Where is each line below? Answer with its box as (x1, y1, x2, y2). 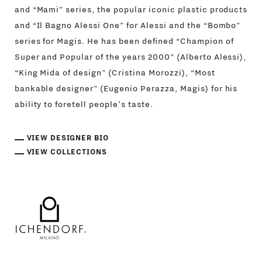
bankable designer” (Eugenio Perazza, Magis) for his (14, 84, 238, 94)
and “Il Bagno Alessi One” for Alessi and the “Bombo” (14, 20, 241, 31)
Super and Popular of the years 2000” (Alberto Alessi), (14, 52, 247, 63)
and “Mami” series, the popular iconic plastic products (14, 5, 248, 15)
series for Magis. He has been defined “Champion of (14, 36, 234, 47)
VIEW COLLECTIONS (26, 148, 107, 157)
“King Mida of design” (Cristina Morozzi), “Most (14, 68, 215, 78)
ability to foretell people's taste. (14, 99, 153, 110)
